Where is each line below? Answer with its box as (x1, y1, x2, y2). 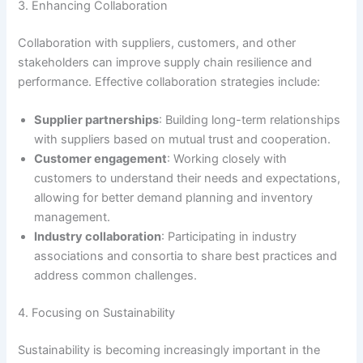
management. (34, 210, 111, 225)
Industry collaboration (34, 229, 162, 245)
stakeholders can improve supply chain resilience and (18, 54, 313, 70)
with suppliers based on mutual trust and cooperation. (34, 132, 331, 147)
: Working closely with (167, 152, 288, 167)
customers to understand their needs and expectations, (34, 171, 341, 186)
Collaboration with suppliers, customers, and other (18, 35, 297, 50)
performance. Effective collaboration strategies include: (18, 74, 321, 89)
